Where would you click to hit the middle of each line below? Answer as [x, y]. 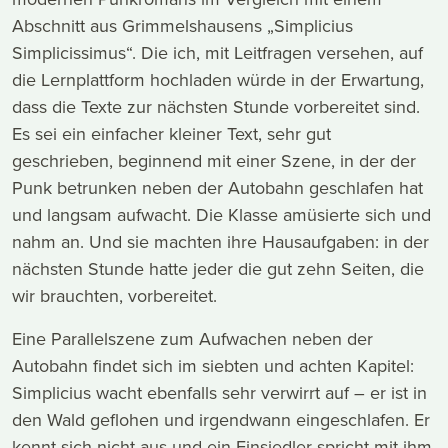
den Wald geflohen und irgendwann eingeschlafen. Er [221, 420]
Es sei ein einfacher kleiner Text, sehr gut [171, 134]
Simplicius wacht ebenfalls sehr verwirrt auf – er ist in [219, 393]
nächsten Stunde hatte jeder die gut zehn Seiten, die [218, 269]
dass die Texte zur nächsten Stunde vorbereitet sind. [216, 107]
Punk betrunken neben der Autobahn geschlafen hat [217, 188]
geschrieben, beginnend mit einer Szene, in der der [214, 161]
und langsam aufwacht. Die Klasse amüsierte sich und [221, 215]
